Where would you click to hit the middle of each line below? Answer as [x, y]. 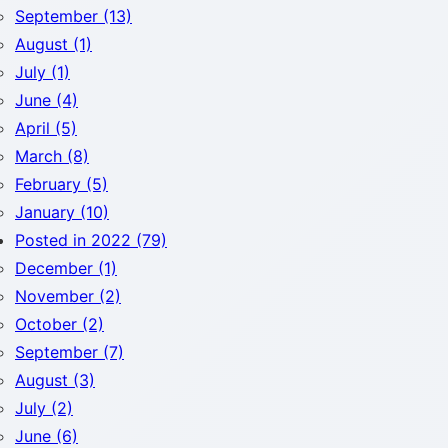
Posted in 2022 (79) [91, 240]
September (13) [73, 16]
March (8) [52, 156]
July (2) [44, 408]
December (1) [66, 268]
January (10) [62, 212]
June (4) [46, 100]
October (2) [59, 324]
